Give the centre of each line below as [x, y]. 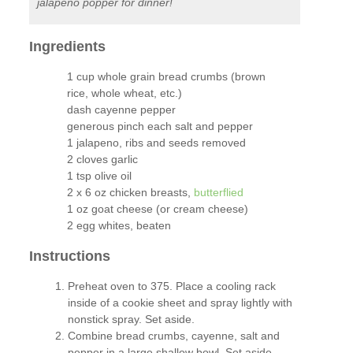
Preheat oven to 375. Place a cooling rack [172, 286]
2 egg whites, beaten [119, 226]
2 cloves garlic [102, 160]
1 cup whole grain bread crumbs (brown [166, 77]
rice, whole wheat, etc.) [124, 93]
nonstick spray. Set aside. [132, 320]
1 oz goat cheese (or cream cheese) [157, 209]
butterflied [218, 193]
